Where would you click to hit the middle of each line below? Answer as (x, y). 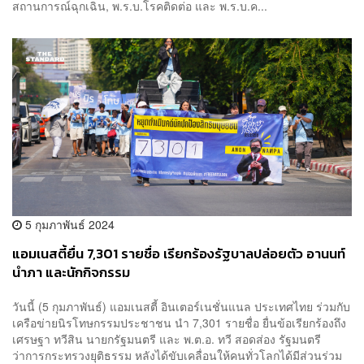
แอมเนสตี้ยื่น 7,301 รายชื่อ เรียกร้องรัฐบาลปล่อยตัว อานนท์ (179, 254)
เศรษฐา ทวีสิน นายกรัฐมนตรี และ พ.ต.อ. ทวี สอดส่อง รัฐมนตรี (167, 338)
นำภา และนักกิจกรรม (71, 273)
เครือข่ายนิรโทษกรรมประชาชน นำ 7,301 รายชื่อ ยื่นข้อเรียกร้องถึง (179, 322)
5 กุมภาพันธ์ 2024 (68, 225)
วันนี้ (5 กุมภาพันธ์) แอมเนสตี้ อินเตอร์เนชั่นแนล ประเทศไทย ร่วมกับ (181, 306)
